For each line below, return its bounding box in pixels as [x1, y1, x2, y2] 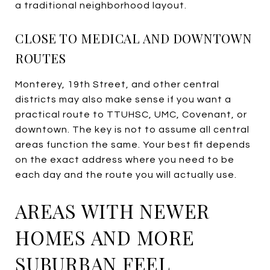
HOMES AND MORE [15, 224, 195, 250]
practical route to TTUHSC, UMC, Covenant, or [15, 109, 247, 119]
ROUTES [15, 49, 66, 66]
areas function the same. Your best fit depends [15, 139, 251, 149]
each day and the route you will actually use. [15, 169, 237, 180]
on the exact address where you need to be [15, 154, 234, 165]
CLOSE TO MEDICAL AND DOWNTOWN [15, 29, 252, 46]
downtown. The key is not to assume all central [15, 124, 250, 134]
